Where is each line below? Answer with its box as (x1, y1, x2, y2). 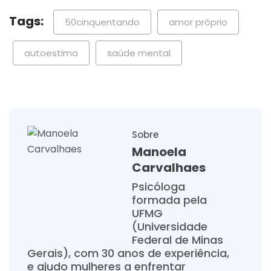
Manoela (132, 143, 186, 161)
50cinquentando (65, 16, 140, 29)
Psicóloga (132, 179, 185, 195)
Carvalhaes (132, 159, 206, 177)
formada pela (132, 192, 207, 208)
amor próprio (169, 16, 227, 29)
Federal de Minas (132, 232, 223, 248)
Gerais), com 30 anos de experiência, (27, 246, 229, 261)
